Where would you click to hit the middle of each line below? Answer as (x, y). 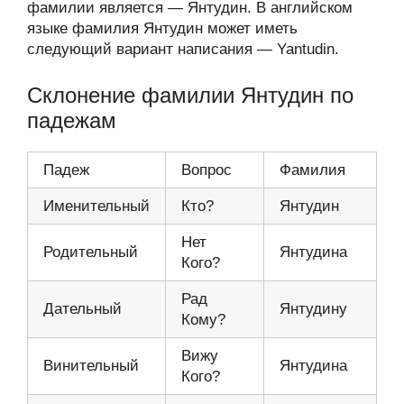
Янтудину (313, 308)
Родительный (91, 252)
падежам (72, 120)
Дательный (83, 308)
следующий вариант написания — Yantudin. (183, 49)
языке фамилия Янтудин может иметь (162, 28)
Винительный (91, 365)
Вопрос (207, 170)
